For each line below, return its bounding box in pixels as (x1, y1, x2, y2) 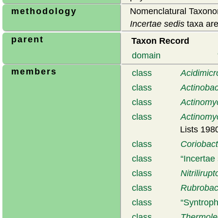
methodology (11, 6, 77, 16)
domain (132, 51, 161, 60)
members (11, 67, 57, 76)
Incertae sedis (130, 19, 184, 29)
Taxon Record (131, 36, 189, 46)
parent (11, 35, 44, 44)
